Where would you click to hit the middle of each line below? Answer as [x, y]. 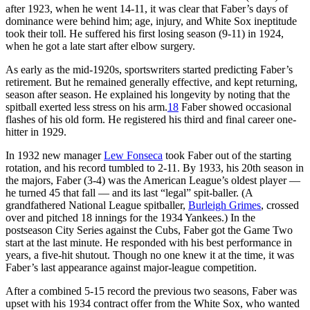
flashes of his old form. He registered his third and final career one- [151, 119]
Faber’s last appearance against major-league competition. [131, 267]
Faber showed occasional [235, 107]
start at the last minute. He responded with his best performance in [149, 242]
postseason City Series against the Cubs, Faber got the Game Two [149, 230]
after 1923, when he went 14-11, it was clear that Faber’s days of [147, 8]
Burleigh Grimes [225, 205]
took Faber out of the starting [227, 155]
